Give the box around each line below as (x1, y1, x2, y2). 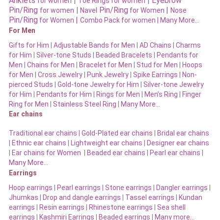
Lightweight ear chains (70, 139, 142, 147)
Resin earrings (39, 203, 84, 212)
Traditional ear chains (8, 129, 77, 137)
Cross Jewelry (37, 71, 82, 79)
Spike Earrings (133, 71, 178, 79)
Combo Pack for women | (80, 16, 160, 25)
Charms (175, 41, 201, 50)
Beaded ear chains (86, 149, 145, 157)
